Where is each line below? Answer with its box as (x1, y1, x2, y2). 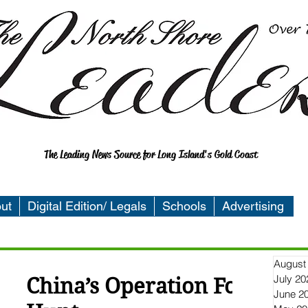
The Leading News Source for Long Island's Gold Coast (44, 147, 258, 162)
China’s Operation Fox (26, 274, 249, 299)
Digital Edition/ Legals (27, 199, 146, 213)
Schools (162, 199, 206, 213)
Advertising (222, 199, 284, 213)
